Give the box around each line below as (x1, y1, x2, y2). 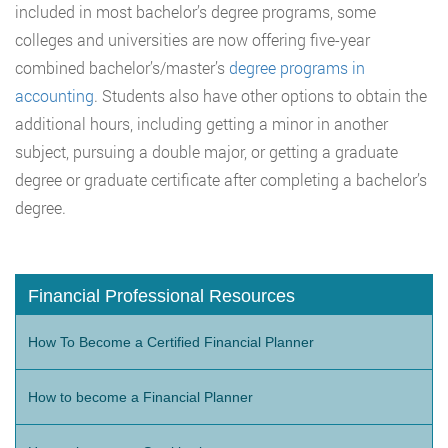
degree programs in (229, 56, 365, 78)
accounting (15, 84, 94, 106)
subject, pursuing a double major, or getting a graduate (15, 140, 398, 162)
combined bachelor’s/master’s (15, 56, 229, 78)
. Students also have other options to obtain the (94, 84, 427, 106)
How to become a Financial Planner (28, 388, 253, 405)
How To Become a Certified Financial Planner (28, 333, 314, 350)
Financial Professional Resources (28, 285, 295, 306)
